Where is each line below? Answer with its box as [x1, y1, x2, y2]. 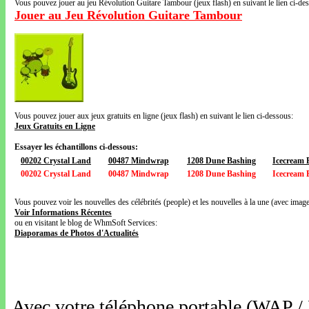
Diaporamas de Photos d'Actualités [14, 228, 139, 238]
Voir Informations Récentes [14, 208, 112, 217]
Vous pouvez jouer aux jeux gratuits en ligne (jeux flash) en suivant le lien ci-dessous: [14, 111, 293, 121]
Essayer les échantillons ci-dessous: [14, 142, 138, 152]
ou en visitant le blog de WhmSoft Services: [14, 218, 157, 228]
